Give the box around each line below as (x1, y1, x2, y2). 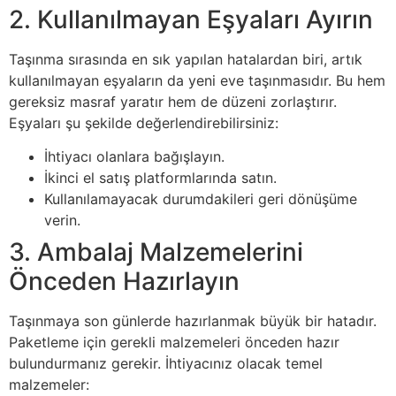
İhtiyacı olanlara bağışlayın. (44, 148, 225, 166)
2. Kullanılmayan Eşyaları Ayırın (9, 4, 373, 34)
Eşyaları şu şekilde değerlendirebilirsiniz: (9, 113, 278, 132)
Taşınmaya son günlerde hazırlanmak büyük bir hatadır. (9, 312, 377, 331)
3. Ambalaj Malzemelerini (9, 237, 303, 268)
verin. (44, 211, 80, 230)
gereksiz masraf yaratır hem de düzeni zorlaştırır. (9, 92, 337, 110)
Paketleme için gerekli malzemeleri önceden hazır (9, 333, 339, 352)
